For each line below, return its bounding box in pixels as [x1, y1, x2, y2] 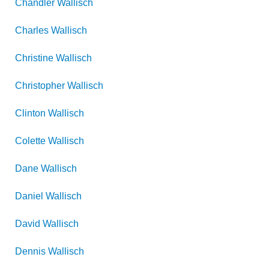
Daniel [15, 191, 43, 201]
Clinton [15, 108, 46, 118]
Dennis [15, 246, 46, 256]
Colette [15, 136, 46, 146]
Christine [15, 53, 53, 63]
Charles [15, 25, 49, 35]
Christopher [15, 80, 65, 91]
